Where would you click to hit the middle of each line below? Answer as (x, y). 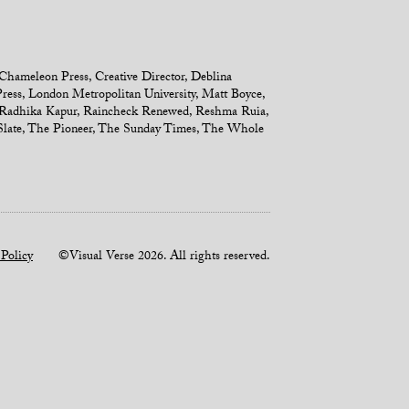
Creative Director (140, 79)
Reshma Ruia (231, 113)
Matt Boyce (232, 96)
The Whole (233, 131)
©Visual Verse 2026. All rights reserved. (152, 258)
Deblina (211, 79)
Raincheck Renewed (136, 113)
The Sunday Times (147, 131)
